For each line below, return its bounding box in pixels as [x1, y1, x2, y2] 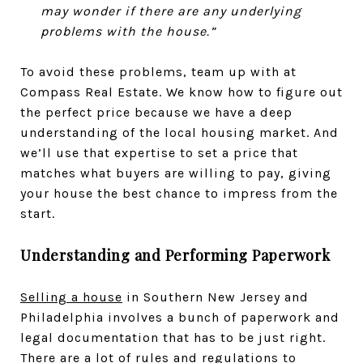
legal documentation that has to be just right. [20, 329, 326, 345]
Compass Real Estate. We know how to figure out [20, 83, 343, 100]
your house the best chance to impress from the [20, 185, 338, 201]
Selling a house [20, 288, 122, 305]
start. [20, 205, 55, 221]
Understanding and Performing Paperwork [20, 245, 331, 265]
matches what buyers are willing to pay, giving [20, 164, 331, 181]
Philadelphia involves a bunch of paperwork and [20, 309, 340, 325]
